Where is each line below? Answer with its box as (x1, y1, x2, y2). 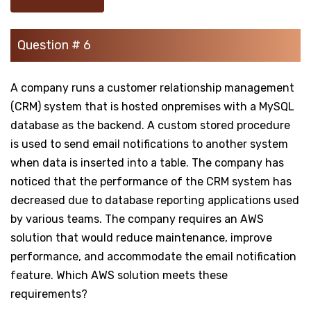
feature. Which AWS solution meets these (10, 268, 228, 282)
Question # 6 (17, 37, 91, 53)
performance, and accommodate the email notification (10, 249, 296, 263)
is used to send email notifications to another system (10, 137, 288, 151)
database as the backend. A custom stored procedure (10, 118, 290, 132)
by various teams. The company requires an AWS (10, 212, 264, 226)
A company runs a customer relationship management (10, 81, 294, 94)
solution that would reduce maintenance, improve (10, 230, 272, 244)
